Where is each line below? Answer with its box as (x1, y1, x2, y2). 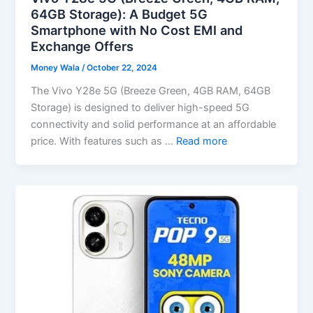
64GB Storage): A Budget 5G (31, 6, 208, 22)
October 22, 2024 (87, 62, 158, 73)
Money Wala (31, 62, 82, 73)
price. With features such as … (31, 134, 177, 147)
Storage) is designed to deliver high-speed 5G (31, 101, 250, 114)
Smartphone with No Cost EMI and (31, 22, 243, 38)
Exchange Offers (31, 38, 134, 54)
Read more (176, 134, 228, 147)
